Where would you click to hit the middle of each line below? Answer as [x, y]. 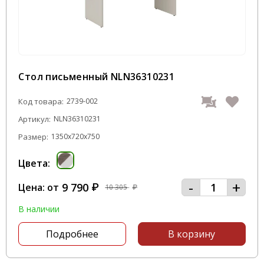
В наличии [39, 209]
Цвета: [34, 163]
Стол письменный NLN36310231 [97, 77]
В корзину [192, 234]
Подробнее [72, 234]
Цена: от [39, 187]
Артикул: [35, 119]
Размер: [34, 137]
